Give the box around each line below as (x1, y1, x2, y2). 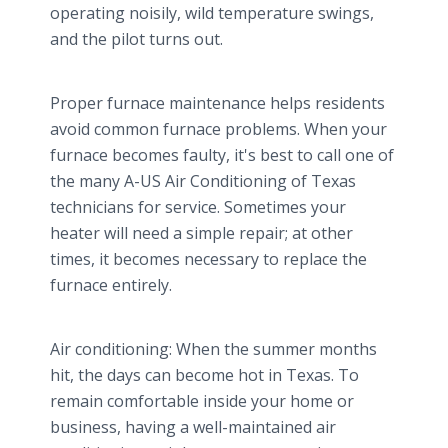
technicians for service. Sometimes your (50, 196, 346, 218)
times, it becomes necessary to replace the (50, 248, 367, 270)
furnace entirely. (50, 274, 172, 296)
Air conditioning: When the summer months (50, 338, 377, 360)
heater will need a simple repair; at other (50, 222, 353, 244)
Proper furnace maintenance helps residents (50, 92, 385, 114)
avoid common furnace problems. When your (50, 118, 387, 140)
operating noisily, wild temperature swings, (50, 2, 374, 24)
